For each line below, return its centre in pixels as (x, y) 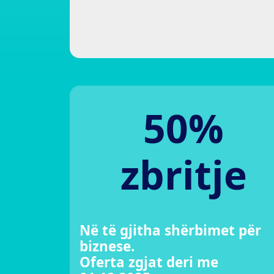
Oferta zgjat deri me (149, 262)
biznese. (107, 246)
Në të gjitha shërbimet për (170, 231)
